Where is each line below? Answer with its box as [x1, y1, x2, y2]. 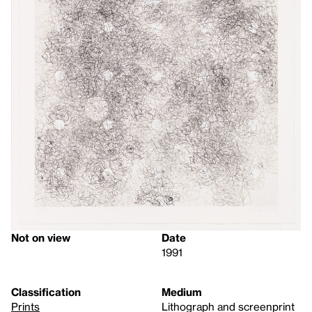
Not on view [11, 231, 70, 244]
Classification [11, 285, 81, 298]
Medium [162, 285, 202, 298]
